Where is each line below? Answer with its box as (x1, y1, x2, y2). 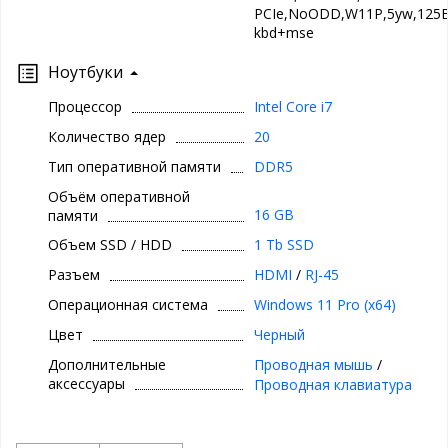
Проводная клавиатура (253, 375, 412, 395)
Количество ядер (48, 127, 166, 147)
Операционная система (48, 295, 208, 315)
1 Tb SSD (253, 235, 314, 255)
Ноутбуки (48, 61, 123, 84)
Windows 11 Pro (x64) (253, 295, 396, 315)
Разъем (48, 265, 100, 285)
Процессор (48, 97, 122, 117)
